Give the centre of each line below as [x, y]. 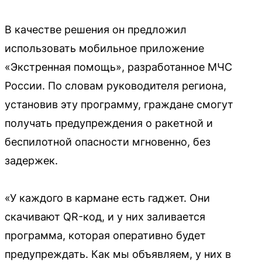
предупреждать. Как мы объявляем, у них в [118, 254]
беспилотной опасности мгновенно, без [108, 142]
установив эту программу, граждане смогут [119, 104]
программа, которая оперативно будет [105, 235]
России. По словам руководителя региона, [116, 85]
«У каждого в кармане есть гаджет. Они [107, 198]
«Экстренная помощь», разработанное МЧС [118, 67]
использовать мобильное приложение [104, 48]
